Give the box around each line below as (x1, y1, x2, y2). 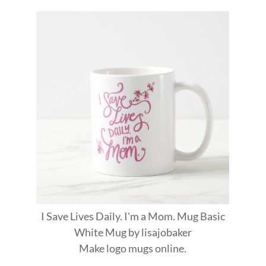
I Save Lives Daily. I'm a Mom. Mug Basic (40, 209, 225, 223)
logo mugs (106, 241, 154, 255)
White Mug (74, 225, 126, 239)
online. (153, 241, 187, 255)
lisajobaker (141, 225, 192, 239)
